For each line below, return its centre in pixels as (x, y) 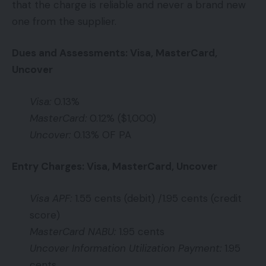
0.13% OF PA (101, 134)
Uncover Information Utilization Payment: (126, 248)
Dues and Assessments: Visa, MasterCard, (115, 53)
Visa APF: (51, 198)
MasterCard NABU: (73, 231)
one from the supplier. (64, 21)
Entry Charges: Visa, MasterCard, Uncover (115, 167)
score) (45, 215)
